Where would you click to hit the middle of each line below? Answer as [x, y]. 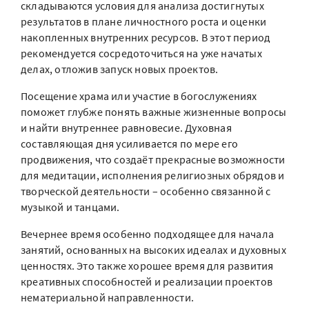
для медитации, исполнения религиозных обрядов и [153, 175]
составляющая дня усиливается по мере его [130, 143]
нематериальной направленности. [107, 297]
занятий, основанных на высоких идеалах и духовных [153, 250]
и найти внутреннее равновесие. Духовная [126, 128]
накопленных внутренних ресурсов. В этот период [146, 37]
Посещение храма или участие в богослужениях [139, 96]
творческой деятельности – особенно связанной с [146, 191]
